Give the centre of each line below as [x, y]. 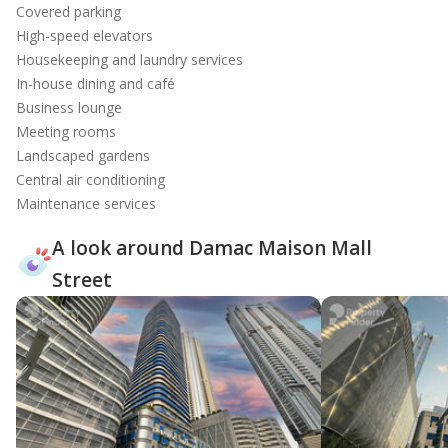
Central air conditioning [90, 179]
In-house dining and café [95, 83]
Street [82, 280]
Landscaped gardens [83, 155]
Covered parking [68, 11]
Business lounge [69, 107]
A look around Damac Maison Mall [212, 248]
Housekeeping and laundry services [129, 59]
